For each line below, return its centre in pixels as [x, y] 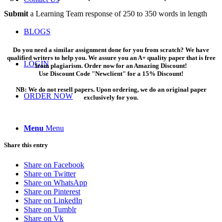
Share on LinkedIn [53, 200]
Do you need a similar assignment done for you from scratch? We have [111, 50]
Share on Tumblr [50, 209]
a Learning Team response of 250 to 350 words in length [118, 13]
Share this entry [26, 145]
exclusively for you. [111, 97]
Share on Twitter [50, 173]
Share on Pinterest [52, 191]
